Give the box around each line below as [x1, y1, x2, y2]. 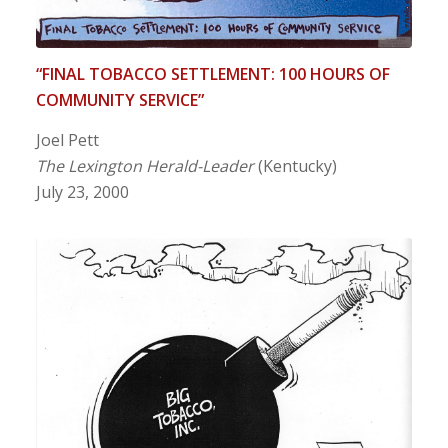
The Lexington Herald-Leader [35, 154, 254, 177]
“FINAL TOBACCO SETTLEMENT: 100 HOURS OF [35, 63, 390, 86]
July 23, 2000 [35, 180, 129, 203]
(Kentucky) [253, 154, 337, 177]
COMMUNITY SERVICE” [35, 89, 204, 112]
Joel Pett [35, 128, 99, 151]
